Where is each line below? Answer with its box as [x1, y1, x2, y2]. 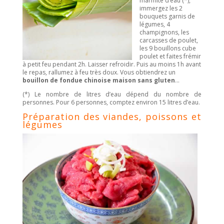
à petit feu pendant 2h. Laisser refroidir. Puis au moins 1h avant [22, 60, 201, 69]
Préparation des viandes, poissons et [22, 110, 202, 123]
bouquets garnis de [139, 12, 195, 21]
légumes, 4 [139, 20, 170, 29]
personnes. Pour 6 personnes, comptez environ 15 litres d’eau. [22, 98, 200, 107]
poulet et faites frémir [139, 52, 201, 61]
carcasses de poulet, [139, 36, 198, 45]
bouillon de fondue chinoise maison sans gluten [22, 76, 175, 85]
